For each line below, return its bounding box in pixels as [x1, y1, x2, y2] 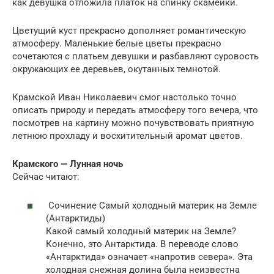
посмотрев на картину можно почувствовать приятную [12, 117, 254, 128]
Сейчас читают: [12, 171, 80, 182]
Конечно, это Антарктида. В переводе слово [46, 238, 239, 250]
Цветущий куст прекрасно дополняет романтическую [12, 25, 246, 36]
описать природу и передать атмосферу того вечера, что [12, 105, 258, 116]
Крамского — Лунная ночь [12, 158, 123, 169]
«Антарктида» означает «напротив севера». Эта [46, 251, 253, 262]
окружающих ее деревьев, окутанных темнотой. [12, 64, 221, 75]
